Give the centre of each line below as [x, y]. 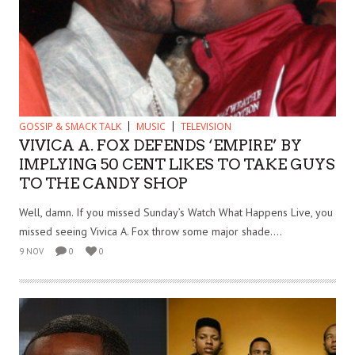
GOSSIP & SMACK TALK [70, 127]
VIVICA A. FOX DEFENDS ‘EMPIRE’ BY [160, 146]
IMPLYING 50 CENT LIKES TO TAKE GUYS [177, 165]
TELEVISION [206, 127]
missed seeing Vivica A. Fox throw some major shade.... [151, 232]
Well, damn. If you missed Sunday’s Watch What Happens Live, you [176, 213]
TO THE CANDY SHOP [103, 184]
